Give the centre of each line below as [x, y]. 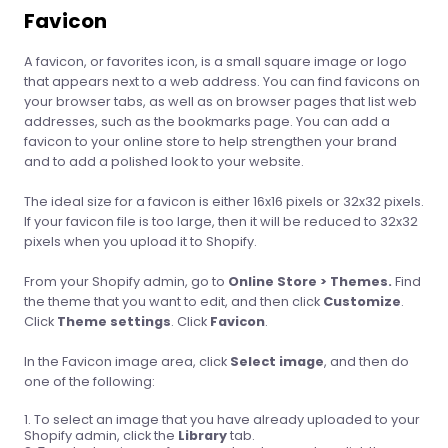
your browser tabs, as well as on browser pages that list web [220, 101]
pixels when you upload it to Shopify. [140, 241]
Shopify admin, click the [101, 435]
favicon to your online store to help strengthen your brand [210, 141]
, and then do [366, 361]
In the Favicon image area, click [127, 361]
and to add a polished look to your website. [164, 161]
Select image [277, 361]
